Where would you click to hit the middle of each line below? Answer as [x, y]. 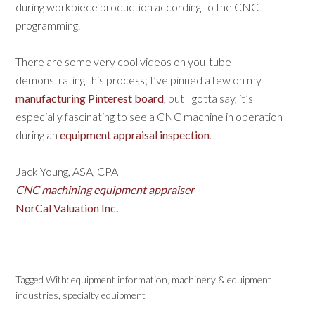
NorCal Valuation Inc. [67, 208]
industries [37, 295]
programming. [48, 25]
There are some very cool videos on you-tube [124, 62]
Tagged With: [44, 279]
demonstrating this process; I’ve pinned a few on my [139, 80]
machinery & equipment [222, 279]
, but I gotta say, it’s [209, 98]
